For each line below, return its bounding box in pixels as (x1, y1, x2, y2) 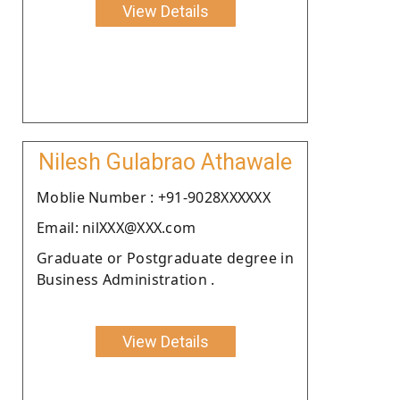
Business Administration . (37, 269, 215, 289)
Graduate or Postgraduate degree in (37, 247, 294, 268)
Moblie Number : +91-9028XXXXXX (37, 187, 271, 207)
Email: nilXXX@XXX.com (37, 217, 196, 237)
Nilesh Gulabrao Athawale (38, 148, 292, 175)
